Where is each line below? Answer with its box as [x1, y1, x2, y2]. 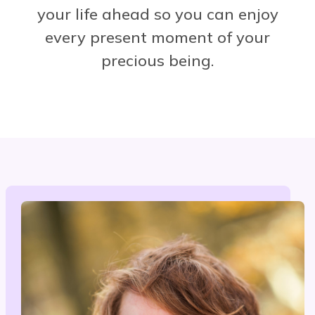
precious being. [101, 50, 214, 70]
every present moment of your [45, 27, 270, 47]
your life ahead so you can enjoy [37, 4, 278, 24]
